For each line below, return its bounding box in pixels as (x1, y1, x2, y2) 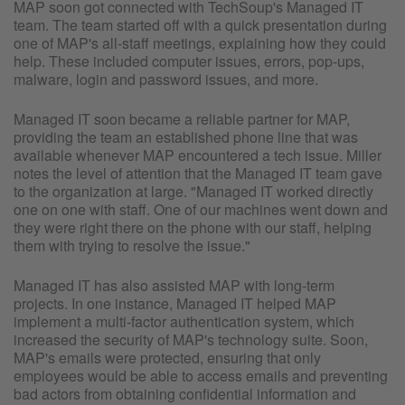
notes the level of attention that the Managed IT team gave (14, 162, 382, 184)
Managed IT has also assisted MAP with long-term (14, 274, 334, 296)
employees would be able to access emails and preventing (14, 364, 388, 386)
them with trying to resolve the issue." (14, 234, 250, 256)
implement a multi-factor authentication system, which (14, 310, 354, 332)
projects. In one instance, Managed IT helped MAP (14, 292, 336, 314)
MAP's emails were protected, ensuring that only (14, 346, 321, 368)
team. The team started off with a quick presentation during (14, 14, 387, 35)
